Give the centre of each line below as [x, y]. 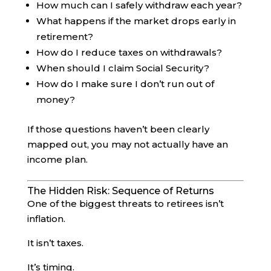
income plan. [57, 159]
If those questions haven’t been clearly [118, 129]
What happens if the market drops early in [136, 21]
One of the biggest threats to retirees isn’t [125, 203]
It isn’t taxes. [55, 243]
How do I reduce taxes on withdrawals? [129, 52]
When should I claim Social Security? [122, 68]
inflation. [46, 218]
